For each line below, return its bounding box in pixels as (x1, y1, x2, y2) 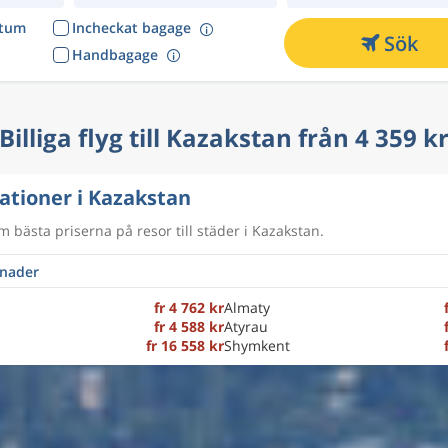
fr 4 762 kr (154, 298, 224, 317)
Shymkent (224, 336, 290, 355)
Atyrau (224, 317, 268, 336)
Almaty (224, 298, 270, 317)
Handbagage (71, 44, 158, 64)
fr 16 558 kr (146, 336, 224, 355)
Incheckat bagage (71, 18, 191, 37)
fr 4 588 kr (154, 317, 224, 336)
